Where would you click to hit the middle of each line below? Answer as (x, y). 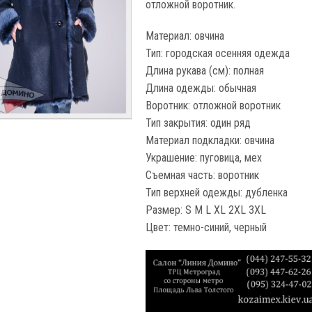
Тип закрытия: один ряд (198, 123)
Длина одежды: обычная (201, 88)
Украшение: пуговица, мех (204, 158)
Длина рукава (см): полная (205, 71)
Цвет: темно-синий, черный (206, 227)
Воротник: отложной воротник (213, 106)
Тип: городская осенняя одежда (218, 53)
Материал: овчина (185, 36)
